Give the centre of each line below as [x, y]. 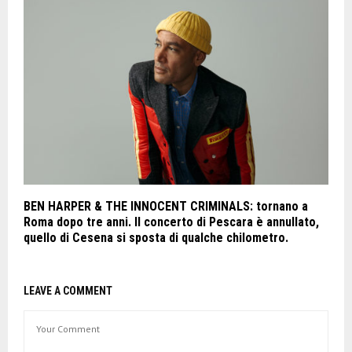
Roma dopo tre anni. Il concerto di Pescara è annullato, [171, 222]
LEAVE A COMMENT [68, 291]
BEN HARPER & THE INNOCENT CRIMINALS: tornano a [166, 207]
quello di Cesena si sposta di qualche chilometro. [156, 238]
